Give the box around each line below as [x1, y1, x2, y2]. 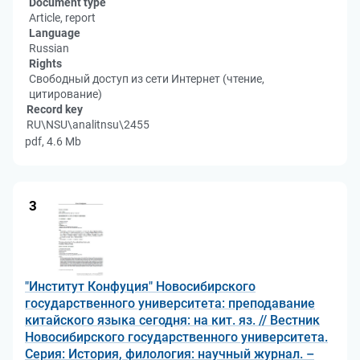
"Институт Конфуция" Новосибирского [25, 279, 256, 294]
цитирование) [29, 88, 102, 100]
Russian [29, 42, 69, 55]
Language [29, 27, 80, 39]
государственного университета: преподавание [25, 296, 315, 311]
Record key [27, 103, 83, 116]
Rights [29, 57, 62, 70]
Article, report [29, 11, 96, 24]
